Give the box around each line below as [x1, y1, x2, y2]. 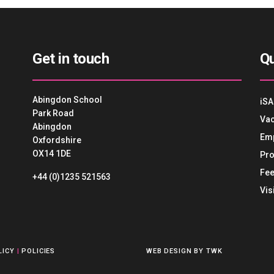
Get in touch [32, 50, 109, 67]
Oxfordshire [32, 135, 82, 145]
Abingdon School [32, 95, 103, 105]
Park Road [32, 108, 75, 118]
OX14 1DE [32, 149, 72, 158]
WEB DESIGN [146, 247, 192, 255]
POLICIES [21, 247, 56, 255]
